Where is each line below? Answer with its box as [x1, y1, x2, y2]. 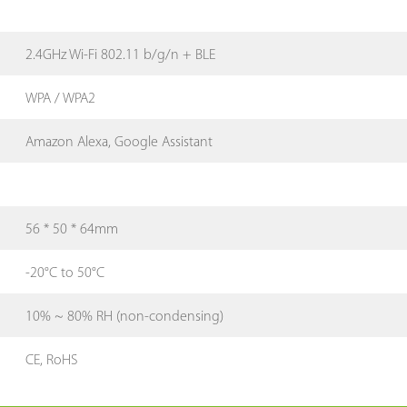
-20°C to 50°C [25, 265, 105, 281]
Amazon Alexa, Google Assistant [25, 134, 213, 150]
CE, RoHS [25, 352, 78, 368]
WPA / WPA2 [25, 91, 96, 106]
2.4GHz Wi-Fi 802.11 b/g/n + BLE [25, 47, 216, 63]
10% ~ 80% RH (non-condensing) [25, 309, 224, 324]
